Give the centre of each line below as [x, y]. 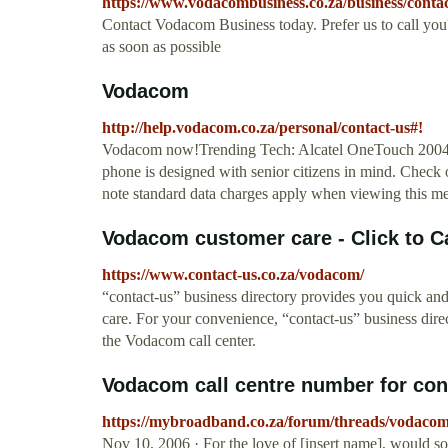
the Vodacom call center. [179, 341]
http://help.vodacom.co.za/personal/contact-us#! [262, 128]
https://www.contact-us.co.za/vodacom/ [233, 275]
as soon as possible [161, 47]
